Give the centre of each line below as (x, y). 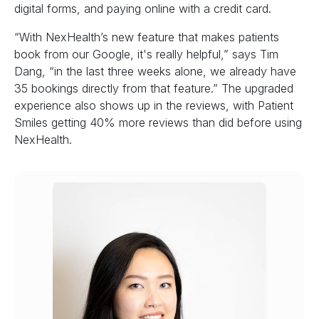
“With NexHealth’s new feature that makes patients (147, 37)
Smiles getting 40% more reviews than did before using (158, 123)
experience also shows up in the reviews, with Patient (154, 106)
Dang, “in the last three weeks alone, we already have (155, 72)
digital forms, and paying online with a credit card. (145, 9)
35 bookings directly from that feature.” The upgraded (154, 89)
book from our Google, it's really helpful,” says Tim (146, 54)
